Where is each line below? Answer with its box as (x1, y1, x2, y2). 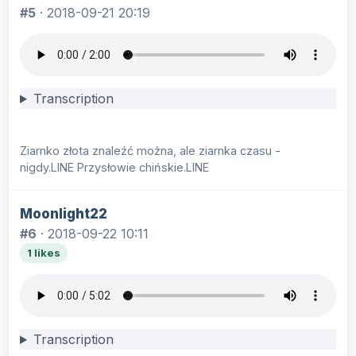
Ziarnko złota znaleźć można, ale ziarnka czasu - (20, 144, 281, 157)
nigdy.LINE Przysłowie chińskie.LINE (20, 161, 209, 174)
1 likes (27, 246, 60, 259)
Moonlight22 (20, 205, 107, 222)
